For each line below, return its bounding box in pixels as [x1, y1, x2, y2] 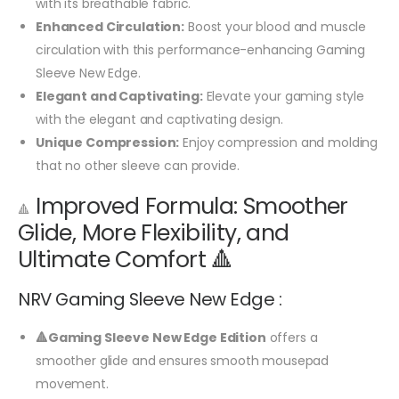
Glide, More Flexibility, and [18, 217, 289, 249]
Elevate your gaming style [202, 87, 365, 106]
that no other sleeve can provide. [36, 157, 240, 175]
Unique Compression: [36, 134, 180, 152]
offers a [265, 329, 318, 347]
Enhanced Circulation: [36, 18, 185, 37]
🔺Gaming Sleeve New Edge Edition [36, 329, 266, 347]
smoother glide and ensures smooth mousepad [36, 352, 330, 370]
